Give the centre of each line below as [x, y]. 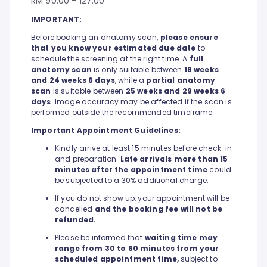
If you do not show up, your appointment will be [142, 198]
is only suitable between [138, 70]
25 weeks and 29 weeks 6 [176, 91]
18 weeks [201, 70]
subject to [198, 259]
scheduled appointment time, [117, 259]
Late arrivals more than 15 [174, 159]
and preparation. [88, 159]
